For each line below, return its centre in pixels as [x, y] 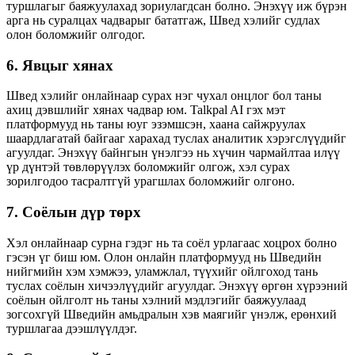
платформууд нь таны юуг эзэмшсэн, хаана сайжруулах [156, 124]
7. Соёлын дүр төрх [74, 212]
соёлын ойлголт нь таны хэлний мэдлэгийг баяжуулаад [156, 300]
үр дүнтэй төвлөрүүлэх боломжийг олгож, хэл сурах [148, 167]
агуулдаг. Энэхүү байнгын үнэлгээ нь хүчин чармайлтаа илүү [173, 153]
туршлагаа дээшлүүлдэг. [72, 328]
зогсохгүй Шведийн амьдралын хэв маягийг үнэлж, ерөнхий [172, 314]
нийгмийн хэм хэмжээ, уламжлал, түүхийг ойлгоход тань [162, 271]
